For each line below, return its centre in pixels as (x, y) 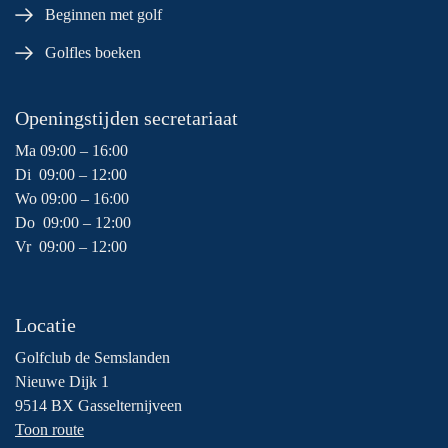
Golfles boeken (93, 52)
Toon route (49, 429)
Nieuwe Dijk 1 (62, 381)
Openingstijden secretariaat (126, 117)
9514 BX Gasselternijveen (98, 405)
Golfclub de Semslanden (92, 357)
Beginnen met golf (103, 14)
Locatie (45, 324)
